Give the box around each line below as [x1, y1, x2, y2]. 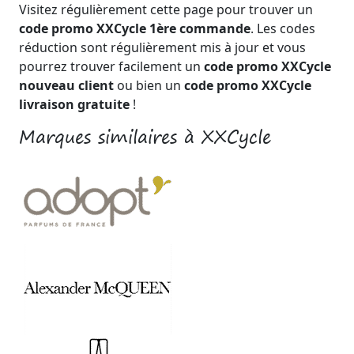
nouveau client [19, 76, 114, 94]
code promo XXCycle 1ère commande [19, 19, 250, 37]
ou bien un [114, 76, 184, 94]
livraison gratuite [19, 95, 130, 113]
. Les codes [250, 19, 315, 37]
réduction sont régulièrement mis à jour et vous [19, 38, 306, 56]
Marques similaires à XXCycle [19, 121, 271, 152]
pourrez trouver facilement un [19, 57, 204, 75]
